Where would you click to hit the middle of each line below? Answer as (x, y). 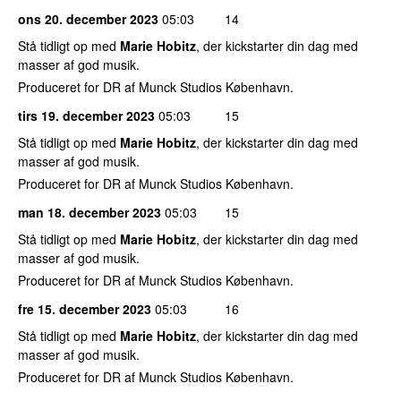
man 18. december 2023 (90, 212)
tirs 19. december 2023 (86, 115)
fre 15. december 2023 (85, 308)
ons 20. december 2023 (88, 18)
